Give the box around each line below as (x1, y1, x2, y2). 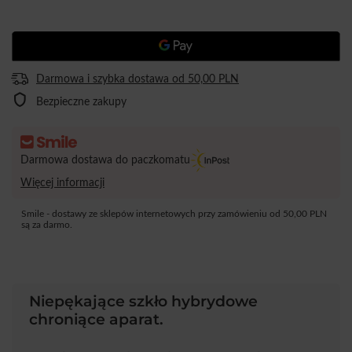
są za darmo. (21, 220, 73, 230)
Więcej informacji (20, 177, 104, 189)
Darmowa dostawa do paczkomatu (20, 153, 190, 166)
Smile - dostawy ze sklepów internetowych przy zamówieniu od (21, 209, 284, 219)
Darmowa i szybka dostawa (36, 73, 169, 86)
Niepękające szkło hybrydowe (29, 291, 258, 310)
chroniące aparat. (29, 310, 163, 328)
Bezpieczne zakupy (36, 95, 126, 108)
